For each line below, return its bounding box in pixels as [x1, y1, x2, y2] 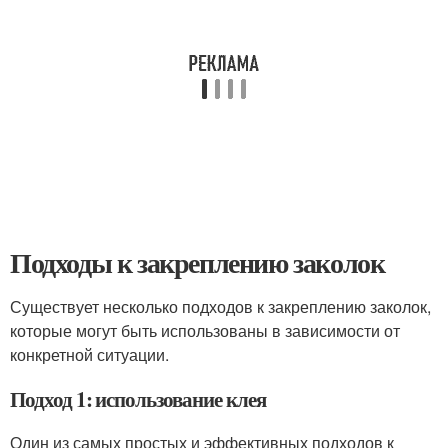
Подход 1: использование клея [10, 384, 266, 414]
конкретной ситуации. [10, 343, 169, 366]
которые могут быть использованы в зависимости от [10, 319, 400, 342]
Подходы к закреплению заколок [10, 242, 385, 283]
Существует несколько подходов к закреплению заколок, [10, 295, 431, 318]
